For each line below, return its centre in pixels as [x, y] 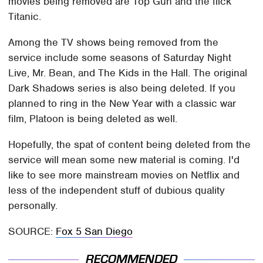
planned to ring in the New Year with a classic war [122, 104]
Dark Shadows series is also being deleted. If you [122, 88]
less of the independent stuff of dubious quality [117, 190]
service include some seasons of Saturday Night [120, 58]
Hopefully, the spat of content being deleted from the [130, 145]
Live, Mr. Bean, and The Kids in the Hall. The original [128, 73]
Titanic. [25, 17]
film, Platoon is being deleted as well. [93, 119]
